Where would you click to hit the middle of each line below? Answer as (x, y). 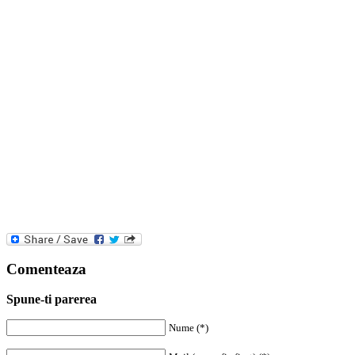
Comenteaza (46, 269)
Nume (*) (189, 328)
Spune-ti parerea (52, 300)
